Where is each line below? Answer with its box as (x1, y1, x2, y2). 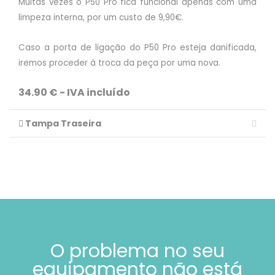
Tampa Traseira (23, 117, 101, 130)
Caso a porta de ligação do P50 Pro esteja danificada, (18, 42, 257, 54)
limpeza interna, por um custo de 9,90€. (18, 12, 184, 24)
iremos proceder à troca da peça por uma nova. (18, 57, 220, 69)
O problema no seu (50, 238, 225, 265)
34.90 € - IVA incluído (18, 85, 130, 100)
